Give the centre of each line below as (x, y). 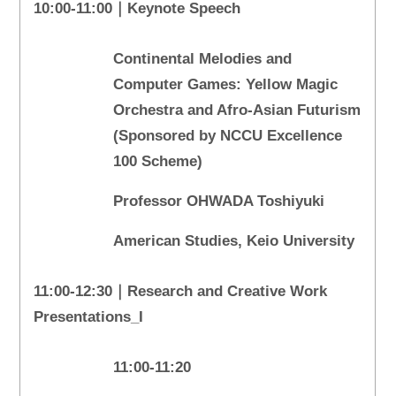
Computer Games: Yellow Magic (226, 85)
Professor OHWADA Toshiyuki (219, 202)
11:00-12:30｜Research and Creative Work (181, 292)
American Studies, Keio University (234, 241)
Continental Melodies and (203, 59)
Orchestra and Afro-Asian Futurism (237, 110)
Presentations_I (89, 317)
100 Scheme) (160, 162)
